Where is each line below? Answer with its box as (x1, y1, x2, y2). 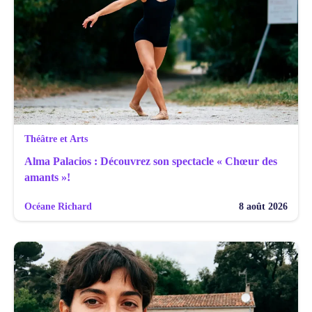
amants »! (24, 171, 70, 183)
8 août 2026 (239, 201, 288, 212)
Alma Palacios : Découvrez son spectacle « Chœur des (24, 155, 277, 167)
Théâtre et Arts (24, 133, 88, 144)
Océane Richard (24, 201, 92, 212)
